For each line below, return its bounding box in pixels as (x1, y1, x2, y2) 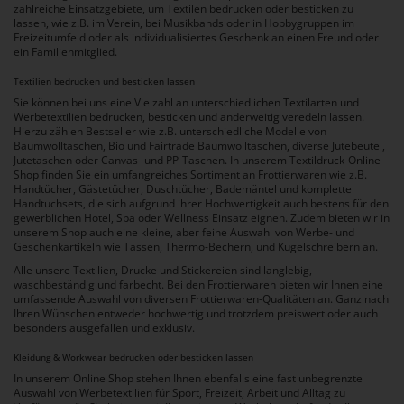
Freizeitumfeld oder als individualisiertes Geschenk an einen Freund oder (14, 30, 379, 46)
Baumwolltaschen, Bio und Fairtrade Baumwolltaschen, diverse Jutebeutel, (14, 138, 385, 154)
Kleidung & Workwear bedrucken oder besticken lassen (14, 352, 253, 364)
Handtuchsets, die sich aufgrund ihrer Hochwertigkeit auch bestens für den (14, 196, 389, 212)
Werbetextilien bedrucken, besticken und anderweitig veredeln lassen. (14, 109, 364, 125)
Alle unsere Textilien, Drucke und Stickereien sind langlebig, (14, 262, 312, 279)
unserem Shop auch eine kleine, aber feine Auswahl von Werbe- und (14, 225, 354, 241)
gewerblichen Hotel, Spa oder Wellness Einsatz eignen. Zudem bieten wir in (14, 210, 390, 226)
